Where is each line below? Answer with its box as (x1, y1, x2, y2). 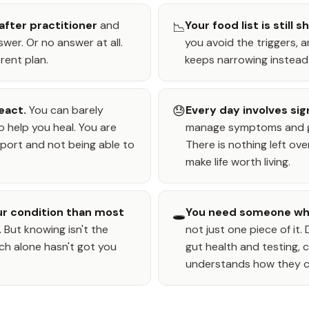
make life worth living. (186, 154, 290, 169)
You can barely (26, 103, 103, 117)
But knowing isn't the (1, 222, 108, 237)
